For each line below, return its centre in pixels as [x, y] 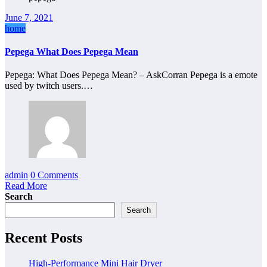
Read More [26, 186]
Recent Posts [44, 238]
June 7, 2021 [29, 17]
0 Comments [54, 175]
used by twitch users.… [49, 86]
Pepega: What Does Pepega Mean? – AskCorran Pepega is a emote [131, 75]
